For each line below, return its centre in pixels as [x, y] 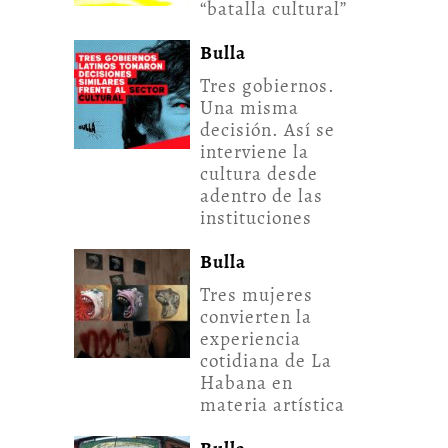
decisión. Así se [267, 130]
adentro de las [261, 196]
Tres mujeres [256, 295]
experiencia [250, 339]
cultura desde [259, 174]
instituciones [256, 218]
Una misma [249, 108]
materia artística [272, 405]
